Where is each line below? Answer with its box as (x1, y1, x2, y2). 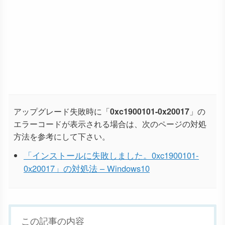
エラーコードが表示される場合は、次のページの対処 (14, 118, 206, 130)
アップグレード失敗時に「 (14, 105, 110, 117)
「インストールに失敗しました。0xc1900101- (24, 149, 199, 161)
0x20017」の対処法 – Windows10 (24, 162, 150, 174)
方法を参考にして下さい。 (14, 130, 110, 142)
